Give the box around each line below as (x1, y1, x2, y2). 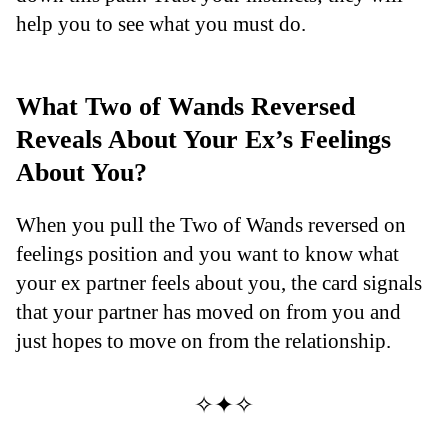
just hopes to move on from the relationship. (16, 328, 391, 352)
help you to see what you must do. (16, 11, 306, 35)
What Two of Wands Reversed (16, 91, 355, 121)
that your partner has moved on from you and (16, 299, 401, 323)
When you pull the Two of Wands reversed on (16, 212, 406, 236)
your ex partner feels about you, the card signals (16, 270, 422, 294)
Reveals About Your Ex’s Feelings (16, 124, 391, 154)
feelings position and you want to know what (16, 241, 399, 265)
